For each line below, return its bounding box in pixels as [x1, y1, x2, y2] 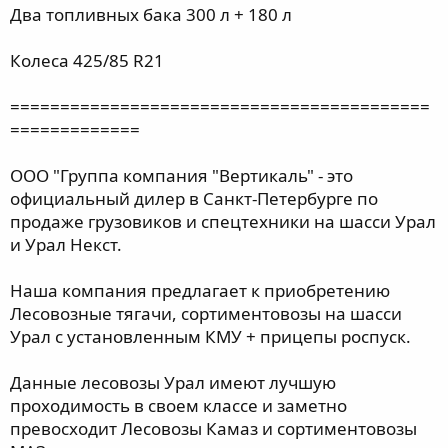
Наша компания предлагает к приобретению [10, 278, 390, 302]
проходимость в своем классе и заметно [10, 393, 347, 417]
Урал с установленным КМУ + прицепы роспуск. [10, 324, 411, 348]
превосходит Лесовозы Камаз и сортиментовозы [10, 416, 417, 440]
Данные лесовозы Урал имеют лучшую [10, 370, 336, 394]
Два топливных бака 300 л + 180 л [10, 2, 292, 26]
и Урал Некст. [10, 232, 122, 256]
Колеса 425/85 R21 [10, 48, 164, 72]
